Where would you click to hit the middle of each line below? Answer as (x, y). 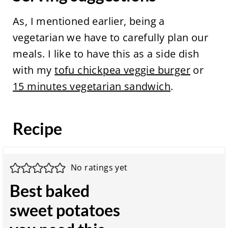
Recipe (37, 128)
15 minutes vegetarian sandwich (91, 86)
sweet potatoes (65, 210)
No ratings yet (99, 168)
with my (34, 70)
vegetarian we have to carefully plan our (110, 37)
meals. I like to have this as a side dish (106, 53)
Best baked (50, 190)
